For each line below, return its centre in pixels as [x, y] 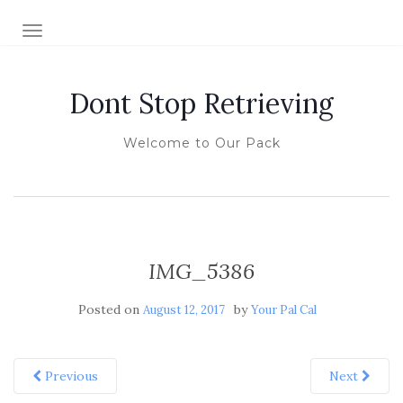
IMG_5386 [201, 271]
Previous [70, 376]
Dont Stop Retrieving [201, 103]
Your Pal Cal [283, 310]
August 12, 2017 [184, 310]
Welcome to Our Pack [201, 143]
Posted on [110, 309]
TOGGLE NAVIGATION [103, 32]
